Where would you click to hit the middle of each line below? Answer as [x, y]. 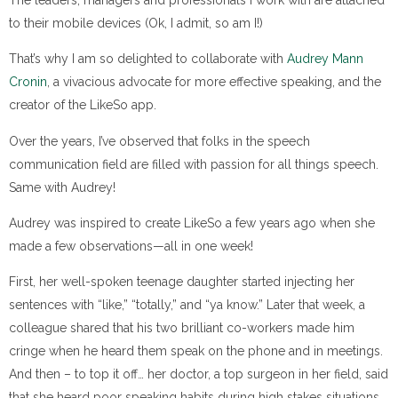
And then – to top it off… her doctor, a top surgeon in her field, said [199, 374]
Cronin [28, 82]
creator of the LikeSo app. [83, 105]
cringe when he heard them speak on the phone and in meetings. [196, 351]
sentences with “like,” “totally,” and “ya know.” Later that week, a [187, 305]
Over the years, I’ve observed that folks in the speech [159, 141]
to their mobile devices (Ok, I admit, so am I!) [136, 23]
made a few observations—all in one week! [131, 246]
